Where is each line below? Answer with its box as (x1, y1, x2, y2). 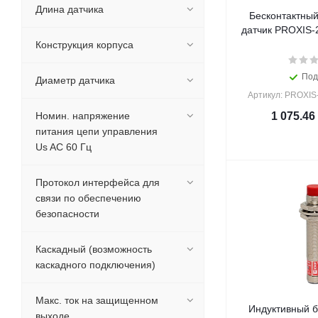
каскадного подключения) (35, 259, 155, 270)
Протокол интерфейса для (35, 177, 160, 188)
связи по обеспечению (35, 192, 141, 204)
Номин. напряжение (35, 110, 130, 121)
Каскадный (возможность (35, 243, 152, 255)
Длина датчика (35, 4, 104, 15)
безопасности (35, 208, 99, 219)
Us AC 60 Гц (35, 141, 92, 153)
